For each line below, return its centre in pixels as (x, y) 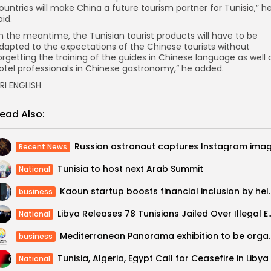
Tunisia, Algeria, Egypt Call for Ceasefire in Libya (163, 258)
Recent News (43, 146)
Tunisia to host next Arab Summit (130, 169)
